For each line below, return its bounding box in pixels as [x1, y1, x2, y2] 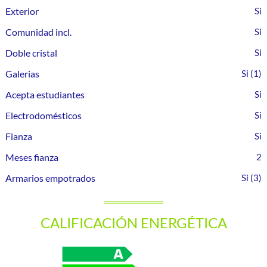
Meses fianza [5, 151, 59, 163]
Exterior [5, 5, 39, 17]
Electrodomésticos [5, 110, 82, 121]
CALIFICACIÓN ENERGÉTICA [40, 214, 227, 231]
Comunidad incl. [5, 26, 72, 38]
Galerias [5, 68, 40, 79]
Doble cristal [5, 47, 58, 58]
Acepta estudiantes [5, 89, 85, 100]
